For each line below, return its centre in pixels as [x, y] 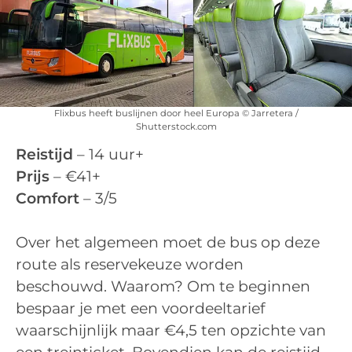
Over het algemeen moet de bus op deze [168, 243]
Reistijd [44, 154]
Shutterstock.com [176, 126]
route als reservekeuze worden [130, 265]
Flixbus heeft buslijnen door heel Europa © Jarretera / [176, 113]
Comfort [48, 198]
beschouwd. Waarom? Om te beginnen [163, 287]
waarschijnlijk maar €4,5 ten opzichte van [171, 331]
